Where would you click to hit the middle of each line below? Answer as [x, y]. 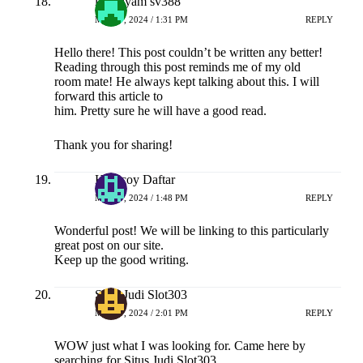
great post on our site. [109, 246]
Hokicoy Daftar [135, 180]
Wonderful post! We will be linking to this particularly [191, 231]
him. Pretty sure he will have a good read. [160, 111]
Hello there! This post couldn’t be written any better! [188, 53]
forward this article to [108, 96]
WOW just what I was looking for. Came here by [179, 346]
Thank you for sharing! [113, 145]
